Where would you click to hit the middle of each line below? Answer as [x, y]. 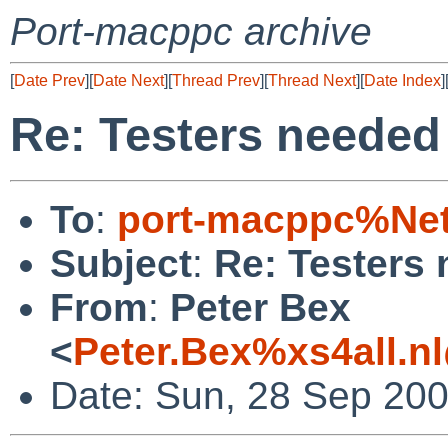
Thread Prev [216, 80]
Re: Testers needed [225, 135]
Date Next [128, 80]
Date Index [402, 80]
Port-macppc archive [191, 31]
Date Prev [49, 80]
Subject [121, 263]
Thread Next [312, 80]
